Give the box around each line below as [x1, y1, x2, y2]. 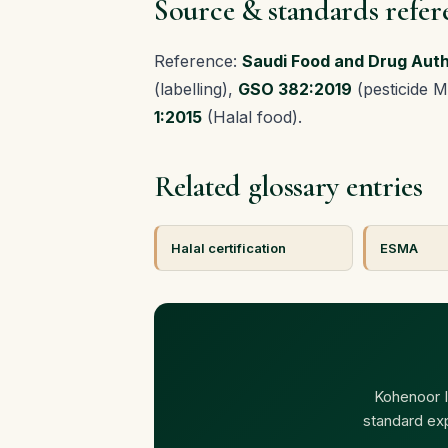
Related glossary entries [154, 168, 423, 205]
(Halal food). [202, 107, 302, 127]
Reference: [154, 51, 242, 71]
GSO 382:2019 [238, 79, 352, 99]
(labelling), [154, 79, 238, 99]
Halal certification [171, 240, 286, 256]
